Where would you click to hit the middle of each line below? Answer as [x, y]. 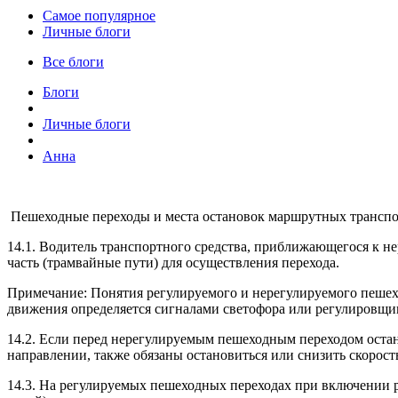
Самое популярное [99, 15]
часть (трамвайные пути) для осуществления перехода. [173, 262]
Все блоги [73, 61]
